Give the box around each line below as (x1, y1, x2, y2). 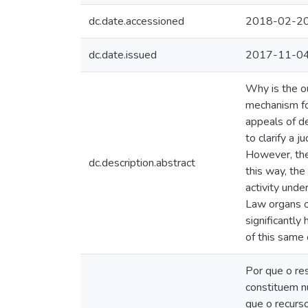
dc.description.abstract (89, 155, 195, 170)
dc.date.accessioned (89, 14, 184, 29)
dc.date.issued (89, 47, 157, 63)
